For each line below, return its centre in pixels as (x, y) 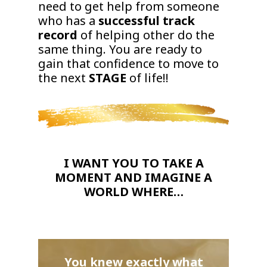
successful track (147, 21)
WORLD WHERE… (133, 192)
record (58, 35)
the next (64, 78)
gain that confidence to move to (129, 64)
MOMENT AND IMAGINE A (133, 178)
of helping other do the (146, 35)
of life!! (148, 78)
